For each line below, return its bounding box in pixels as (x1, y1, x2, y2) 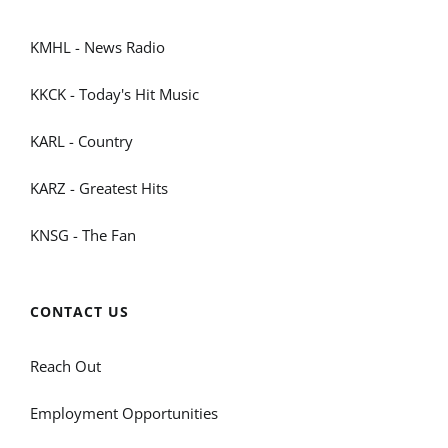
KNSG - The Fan (30, 225, 136, 246)
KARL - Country (30, 131, 133, 152)
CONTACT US (30, 302, 129, 322)
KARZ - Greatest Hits (30, 178, 168, 199)
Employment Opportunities (30, 403, 218, 424)
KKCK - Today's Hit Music (30, 84, 199, 105)
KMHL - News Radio (30, 37, 165, 58)
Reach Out (30, 356, 101, 377)
